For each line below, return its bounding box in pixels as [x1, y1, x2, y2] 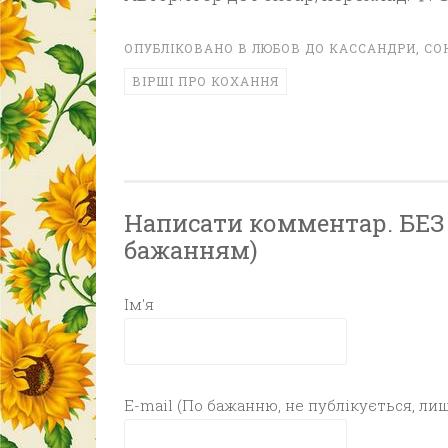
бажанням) [123, 234, 258, 266]
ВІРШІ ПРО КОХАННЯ [131, 73, 279, 89]
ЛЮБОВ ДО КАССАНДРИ [251, 40, 416, 56]
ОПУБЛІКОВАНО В [123, 40, 252, 56]
